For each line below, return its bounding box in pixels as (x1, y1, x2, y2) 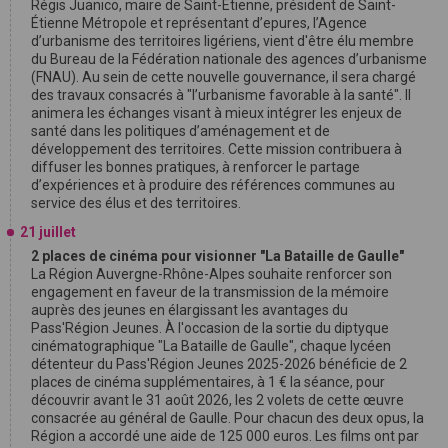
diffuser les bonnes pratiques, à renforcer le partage (31, 159, 360, 175)
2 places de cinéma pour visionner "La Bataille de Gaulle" (31, 248, 404, 264)
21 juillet (20, 224, 76, 240)
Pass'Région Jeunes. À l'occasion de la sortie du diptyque (31, 320, 389, 336)
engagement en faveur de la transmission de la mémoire (31, 284, 389, 300)
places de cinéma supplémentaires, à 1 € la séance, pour (31, 374, 385, 390)
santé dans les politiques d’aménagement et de (31, 123, 330, 139)
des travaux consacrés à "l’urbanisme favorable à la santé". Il (31, 87, 411, 103)
